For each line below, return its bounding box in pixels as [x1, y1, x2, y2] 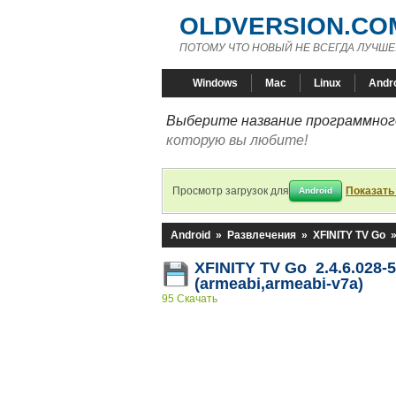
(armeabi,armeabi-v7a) [194, 275, 363, 293]
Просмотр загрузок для [172, 185, 289, 197]
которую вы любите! [166, 133, 308, 148]
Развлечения [227, 229, 296, 241]
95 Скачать [162, 293, 217, 305]
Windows [193, 77, 238, 89]
